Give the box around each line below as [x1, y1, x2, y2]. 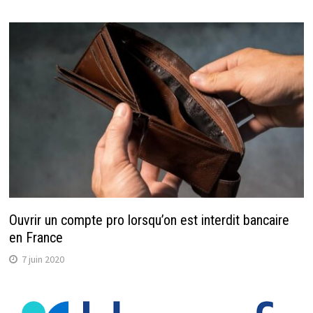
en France [8, 229, 63, 247]
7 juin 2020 [21, 253, 64, 266]
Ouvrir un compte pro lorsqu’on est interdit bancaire [8, 212, 289, 229]
